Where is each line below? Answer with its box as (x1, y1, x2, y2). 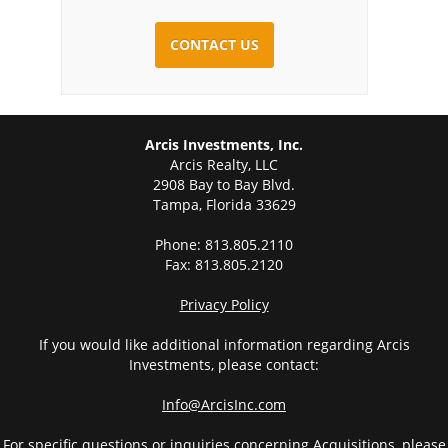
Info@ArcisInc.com (162, 394, 286, 414)
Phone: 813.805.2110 (155, 234, 293, 254)
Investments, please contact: (129, 354, 319, 374)
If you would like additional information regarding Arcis (38, 334, 410, 354)
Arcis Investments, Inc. (145, 134, 303, 154)
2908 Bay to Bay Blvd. (153, 174, 295, 194)
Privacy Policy (179, 294, 269, 314)
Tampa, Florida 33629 (152, 194, 296, 214)
